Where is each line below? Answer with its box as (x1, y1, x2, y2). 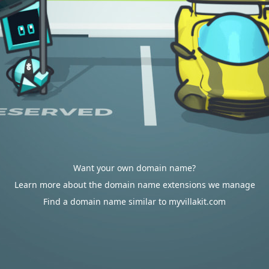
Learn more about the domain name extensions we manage (14, 179, 255, 190)
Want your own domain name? (73, 162, 196, 174)
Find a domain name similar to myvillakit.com (43, 196, 226, 207)
